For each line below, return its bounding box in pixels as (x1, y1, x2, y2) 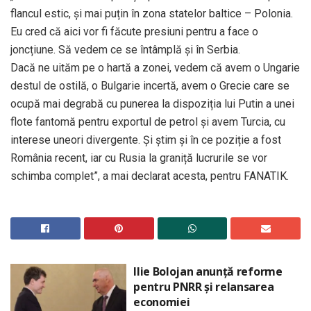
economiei (133, 294, 190, 310)
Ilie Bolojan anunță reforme (133, 263, 283, 279)
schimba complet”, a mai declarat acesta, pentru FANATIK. (10, 169, 289, 183)
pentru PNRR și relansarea (133, 278, 274, 294)
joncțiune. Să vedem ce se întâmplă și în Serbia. (10, 42, 240, 56)
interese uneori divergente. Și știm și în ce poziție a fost (10, 133, 281, 146)
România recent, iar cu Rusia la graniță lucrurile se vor (10, 151, 267, 165)
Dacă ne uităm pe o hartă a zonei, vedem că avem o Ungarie (10, 60, 300, 74)
